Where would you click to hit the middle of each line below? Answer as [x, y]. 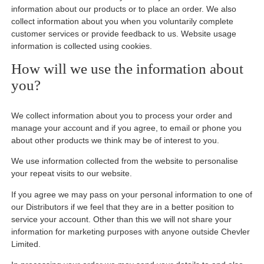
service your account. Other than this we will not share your [122, 219]
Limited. [26, 244]
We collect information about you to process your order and [122, 116]
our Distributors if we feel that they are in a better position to [123, 207]
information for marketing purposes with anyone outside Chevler [131, 231]
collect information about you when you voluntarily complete [123, 22]
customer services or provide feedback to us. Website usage [124, 34]
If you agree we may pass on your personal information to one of [132, 194]
